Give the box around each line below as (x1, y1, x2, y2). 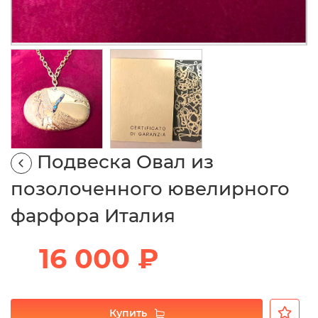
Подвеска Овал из (37, 150, 214, 174)
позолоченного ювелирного (11, 177, 290, 201)
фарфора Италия (11, 204, 175, 228)
